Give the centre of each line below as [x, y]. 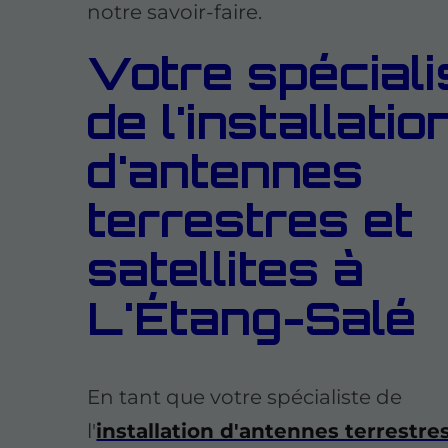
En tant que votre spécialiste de [245, 397]
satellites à [226, 268]
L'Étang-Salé [252, 317]
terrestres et [250, 219]
